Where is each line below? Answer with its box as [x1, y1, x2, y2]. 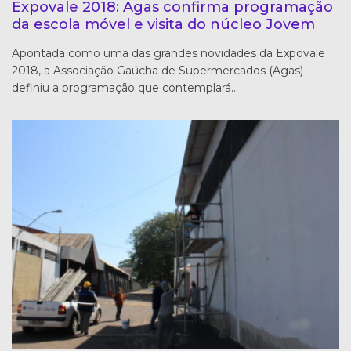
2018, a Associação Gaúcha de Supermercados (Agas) [12, 63, 303, 78]
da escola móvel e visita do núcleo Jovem [12, 15, 315, 33]
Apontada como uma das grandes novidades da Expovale [12, 45, 325, 60]
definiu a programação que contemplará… [12, 80, 238, 95]
